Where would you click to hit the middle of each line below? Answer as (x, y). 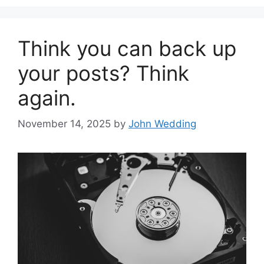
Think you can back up (127, 48)
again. (47, 98)
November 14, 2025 (64, 124)
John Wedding (162, 124)
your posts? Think (103, 73)
